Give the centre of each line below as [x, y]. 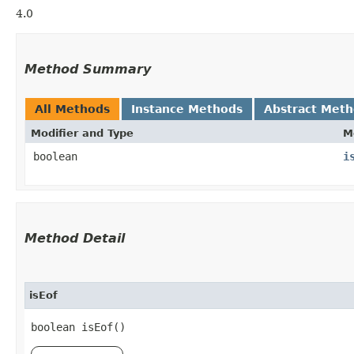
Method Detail [75, 238]
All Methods [72, 109]
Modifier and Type [82, 133]
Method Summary [88, 69]
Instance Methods [187, 109]
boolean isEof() [78, 327]
